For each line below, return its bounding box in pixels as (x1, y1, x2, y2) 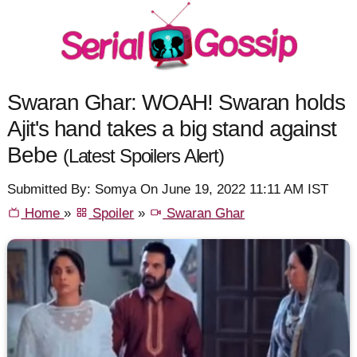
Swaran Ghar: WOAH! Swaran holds (7, 88, 345, 115)
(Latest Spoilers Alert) (62, 145, 224, 167)
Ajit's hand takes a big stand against (7, 115, 336, 141)
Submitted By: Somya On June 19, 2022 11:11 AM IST (7, 182, 329, 198)
